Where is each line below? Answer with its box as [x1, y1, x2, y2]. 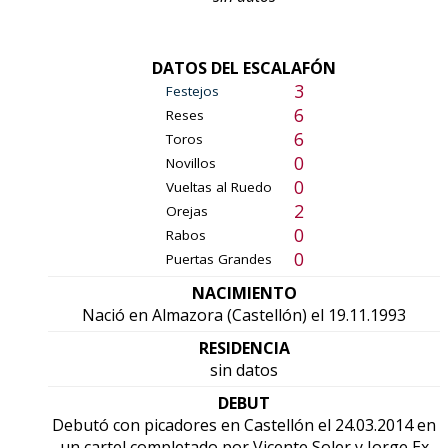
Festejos [165, 82, 219, 101]
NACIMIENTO [191, 282, 297, 305]
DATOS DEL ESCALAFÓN [152, 57, 336, 80]
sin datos [210, 359, 278, 382]
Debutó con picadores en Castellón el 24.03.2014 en [52, 414, 436, 437]
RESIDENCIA [198, 337, 290, 360]
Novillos [165, 154, 216, 173]
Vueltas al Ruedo [165, 178, 272, 197]
